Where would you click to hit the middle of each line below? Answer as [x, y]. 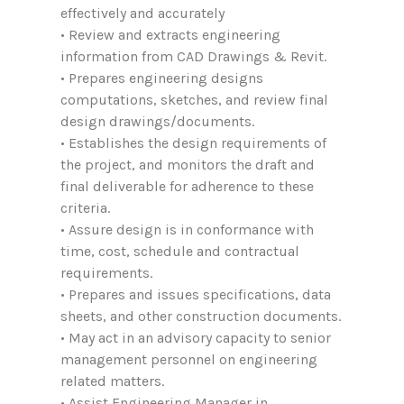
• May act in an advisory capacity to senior [196, 338]
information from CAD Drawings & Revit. [193, 56]
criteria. [85, 208]
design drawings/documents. [157, 121]
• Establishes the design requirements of [193, 143]
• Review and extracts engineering [170, 35]
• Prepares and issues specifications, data [196, 294]
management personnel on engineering [189, 359]
